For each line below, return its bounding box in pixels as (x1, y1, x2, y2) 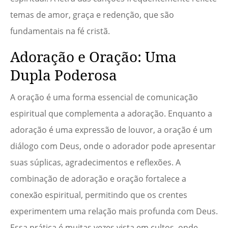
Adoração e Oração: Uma (10, 47, 177, 67)
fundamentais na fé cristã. (10, 25, 110, 37)
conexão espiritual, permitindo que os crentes (10, 189, 187, 201)
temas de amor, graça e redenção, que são (10, 9, 174, 21)
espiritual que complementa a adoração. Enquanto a (10, 108, 212, 120)
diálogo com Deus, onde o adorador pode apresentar (10, 140, 216, 152)
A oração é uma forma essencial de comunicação (10, 92, 198, 103)
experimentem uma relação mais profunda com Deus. (10, 206, 218, 217)
